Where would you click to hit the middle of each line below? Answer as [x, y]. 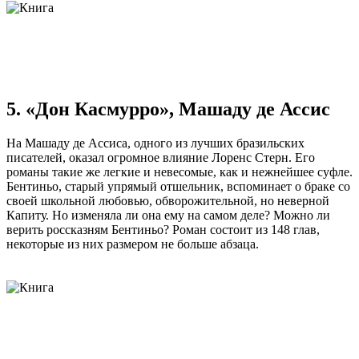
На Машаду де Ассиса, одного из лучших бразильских [155, 143]
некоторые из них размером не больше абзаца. [133, 244]
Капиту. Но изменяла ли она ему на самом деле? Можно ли [168, 216]
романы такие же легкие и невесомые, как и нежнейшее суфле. [179, 172]
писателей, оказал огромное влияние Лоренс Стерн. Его [161, 158]
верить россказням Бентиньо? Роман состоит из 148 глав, [163, 230]
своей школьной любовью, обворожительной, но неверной [168, 201]
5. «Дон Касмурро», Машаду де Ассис [168, 109]
